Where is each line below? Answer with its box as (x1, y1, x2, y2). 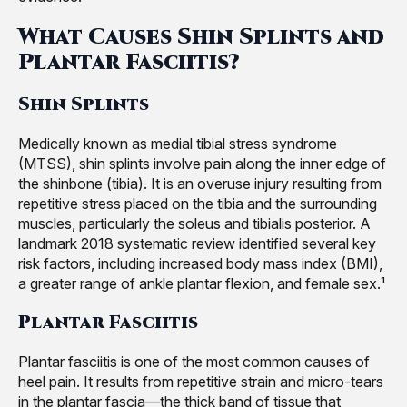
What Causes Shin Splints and (18, 23, 384, 53)
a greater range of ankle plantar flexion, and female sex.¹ (18, 274, 385, 293)
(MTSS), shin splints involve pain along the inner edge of (18, 154, 386, 174)
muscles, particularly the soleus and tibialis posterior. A (18, 214, 371, 233)
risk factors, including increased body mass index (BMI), (18, 254, 382, 273)
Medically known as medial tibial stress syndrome (18, 134, 337, 154)
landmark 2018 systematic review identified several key (18, 234, 376, 253)
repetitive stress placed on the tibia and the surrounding (18, 194, 377, 213)
